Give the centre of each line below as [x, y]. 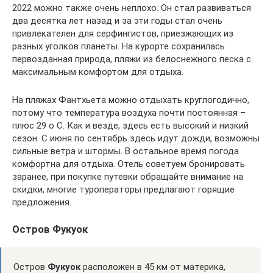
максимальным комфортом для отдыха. [98, 72]
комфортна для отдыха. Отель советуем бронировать [129, 164]
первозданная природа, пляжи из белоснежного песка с [132, 59]
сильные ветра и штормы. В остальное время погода [126, 151]
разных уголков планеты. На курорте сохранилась [119, 46]
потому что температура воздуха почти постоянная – [129, 113]
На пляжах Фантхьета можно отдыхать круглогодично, [131, 100]
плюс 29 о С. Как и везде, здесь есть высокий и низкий [130, 126]
